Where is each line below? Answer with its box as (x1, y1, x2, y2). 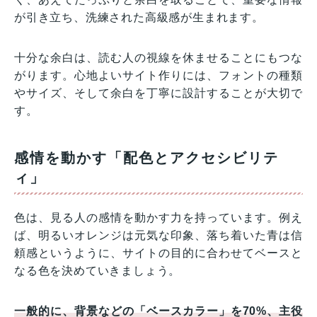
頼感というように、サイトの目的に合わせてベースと (14, 246, 303, 259)
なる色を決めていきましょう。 (14, 264, 181, 277)
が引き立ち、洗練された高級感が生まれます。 (14, 11, 264, 23)
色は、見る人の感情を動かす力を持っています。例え (14, 211, 303, 224)
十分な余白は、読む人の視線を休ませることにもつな (14, 51, 303, 64)
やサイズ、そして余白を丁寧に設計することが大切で (14, 86, 303, 99)
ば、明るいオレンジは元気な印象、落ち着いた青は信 (14, 229, 303, 241)
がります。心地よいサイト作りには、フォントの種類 (14, 69, 303, 81)
